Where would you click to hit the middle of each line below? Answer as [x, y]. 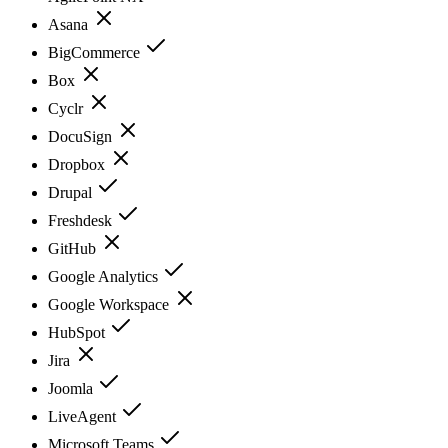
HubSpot [78, 332]
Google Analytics [105, 276]
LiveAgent [84, 416]
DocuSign [82, 136]
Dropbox [78, 164]
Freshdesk [82, 220]
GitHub [74, 248]
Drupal [72, 192]
